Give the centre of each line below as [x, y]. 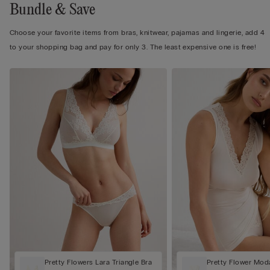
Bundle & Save [52, 11]
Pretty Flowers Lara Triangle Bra [99, 262]
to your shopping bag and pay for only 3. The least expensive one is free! [133, 47]
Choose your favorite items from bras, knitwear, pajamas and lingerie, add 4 [137, 33]
